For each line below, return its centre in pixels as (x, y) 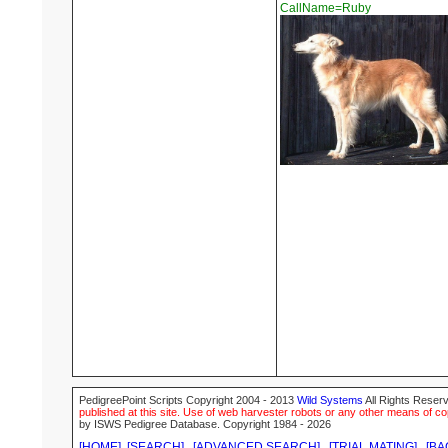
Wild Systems (330, 400)
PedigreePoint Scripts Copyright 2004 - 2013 (188, 400)
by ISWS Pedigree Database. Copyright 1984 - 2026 (205, 424)
